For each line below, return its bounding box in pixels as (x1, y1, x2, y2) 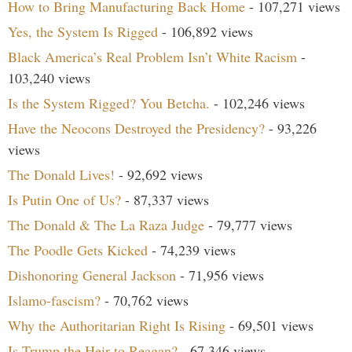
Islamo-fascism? (8, 290, 101, 310)
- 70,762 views (101, 290, 189, 310)
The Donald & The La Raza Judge (8, 214, 204, 234)
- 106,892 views (158, 21, 253, 41)
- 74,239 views (148, 240, 236, 259)
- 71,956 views (176, 265, 264, 284)
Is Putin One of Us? (8, 189, 121, 209)
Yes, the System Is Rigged (8, 21, 158, 41)
